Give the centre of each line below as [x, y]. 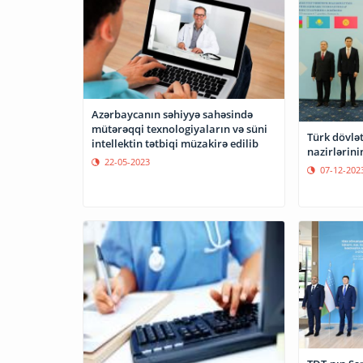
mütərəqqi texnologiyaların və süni [179, 129]
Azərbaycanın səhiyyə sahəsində [172, 115]
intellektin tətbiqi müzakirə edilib [175, 144]
